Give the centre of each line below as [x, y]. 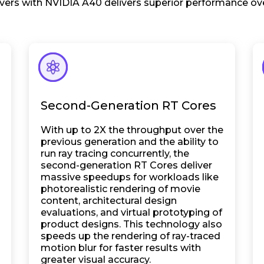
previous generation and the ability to [130, 142]
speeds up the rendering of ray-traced [131, 236]
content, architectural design [109, 201]
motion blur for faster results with [121, 248]
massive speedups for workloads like [130, 177]
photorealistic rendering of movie [121, 189]
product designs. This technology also [131, 224]
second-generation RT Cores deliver [126, 165]
